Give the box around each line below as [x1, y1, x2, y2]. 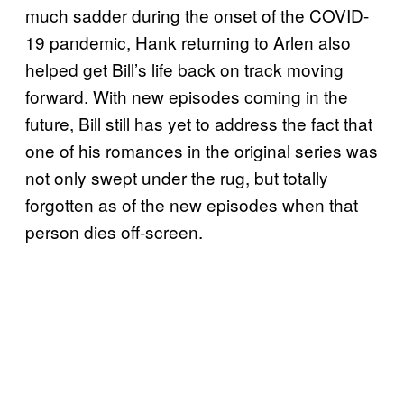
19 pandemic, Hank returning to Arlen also [25, 29, 351, 54]
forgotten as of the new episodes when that [25, 191, 358, 216]
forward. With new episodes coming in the [25, 83, 348, 108]
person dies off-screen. [25, 218, 203, 243]
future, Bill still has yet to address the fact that [25, 110, 372, 135]
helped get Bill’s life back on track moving [25, 56, 344, 81]
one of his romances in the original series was [25, 137, 378, 162]
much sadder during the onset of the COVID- [25, 2, 369, 27]
